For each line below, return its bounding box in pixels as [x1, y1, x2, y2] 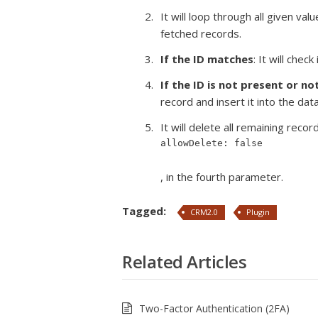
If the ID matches [160, 52, 253, 66]
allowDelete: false [160, 138, 263, 148]
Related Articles [122, 250, 246, 273]
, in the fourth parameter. [160, 170, 283, 184]
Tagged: [122, 204, 169, 218]
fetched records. [160, 26, 241, 40]
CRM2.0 [190, 207, 218, 217]
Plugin [246, 207, 270, 217]
